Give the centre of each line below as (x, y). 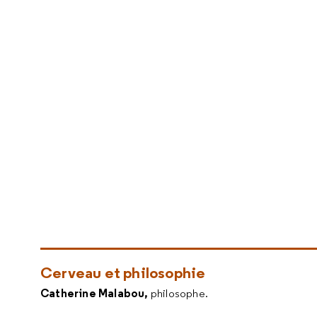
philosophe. (179, 293)
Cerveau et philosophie (123, 272)
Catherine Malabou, (96, 293)
